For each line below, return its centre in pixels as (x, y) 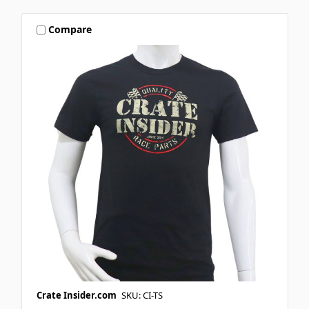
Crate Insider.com (76, 295)
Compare (70, 30)
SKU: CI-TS (142, 295)
